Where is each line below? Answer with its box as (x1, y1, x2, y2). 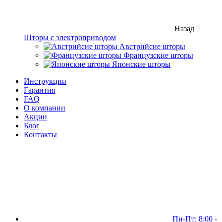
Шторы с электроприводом (24, 33, 116, 42)
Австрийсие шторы (117, 42, 185, 51)
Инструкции (24, 77, 66, 85)
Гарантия (24, 86, 55, 94)
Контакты (24, 130, 57, 139)
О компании (24, 104, 65, 112)
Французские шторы (121, 51, 193, 59)
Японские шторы (110, 60, 170, 68)
